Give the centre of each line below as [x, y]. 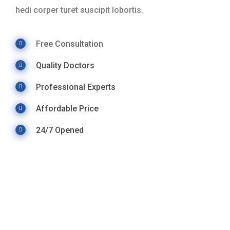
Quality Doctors [65, 65]
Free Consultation [70, 44]
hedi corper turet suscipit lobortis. [79, 10]
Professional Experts [76, 87]
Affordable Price [67, 108]
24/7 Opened [60, 130]
